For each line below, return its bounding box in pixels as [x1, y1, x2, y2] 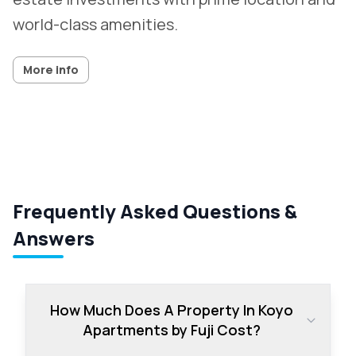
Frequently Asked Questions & [13, 198, 297, 224]
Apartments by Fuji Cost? [83, 320, 261, 339]
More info [23, 62, 79, 77]
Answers [13, 225, 95, 251]
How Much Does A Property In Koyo [50, 300, 294, 319]
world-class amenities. [13, 14, 178, 35]
